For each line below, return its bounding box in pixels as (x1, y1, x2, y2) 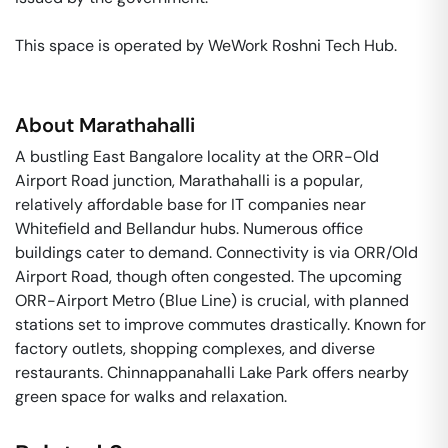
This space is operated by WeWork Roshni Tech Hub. (15, 35, 401, 56)
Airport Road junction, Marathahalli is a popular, (15, 170, 363, 191)
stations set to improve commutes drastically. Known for (15, 314, 426, 335)
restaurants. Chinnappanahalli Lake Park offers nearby (15, 362, 409, 383)
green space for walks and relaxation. (15, 386, 287, 407)
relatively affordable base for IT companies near (15, 194, 366, 215)
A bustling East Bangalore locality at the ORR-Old (15, 146, 379, 167)
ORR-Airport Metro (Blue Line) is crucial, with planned (15, 290, 409, 311)
